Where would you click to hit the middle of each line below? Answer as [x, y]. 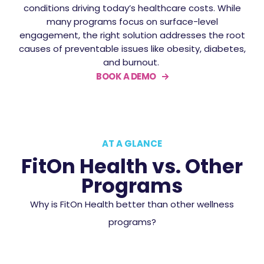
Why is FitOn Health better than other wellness [132, 204]
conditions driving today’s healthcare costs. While [132, 8]
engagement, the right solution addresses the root [132, 35]
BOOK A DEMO [126, 77]
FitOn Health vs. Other [132, 166]
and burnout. [132, 62]
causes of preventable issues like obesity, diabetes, [132, 49]
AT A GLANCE [132, 143]
